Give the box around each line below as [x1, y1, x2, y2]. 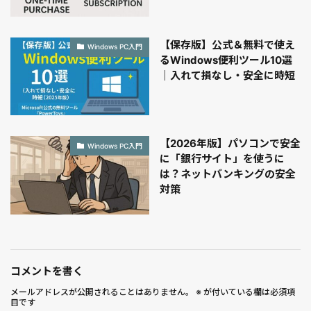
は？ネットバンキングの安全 [160, 167, 296, 181]
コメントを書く [10, 264, 83, 278]
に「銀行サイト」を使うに [160, 152, 285, 166]
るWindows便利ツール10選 [160, 53, 292, 67]
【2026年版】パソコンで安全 [160, 137, 301, 151]
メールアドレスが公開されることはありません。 [10, 286, 194, 297]
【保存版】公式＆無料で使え [160, 37, 295, 51]
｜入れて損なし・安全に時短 [160, 68, 295, 82]
